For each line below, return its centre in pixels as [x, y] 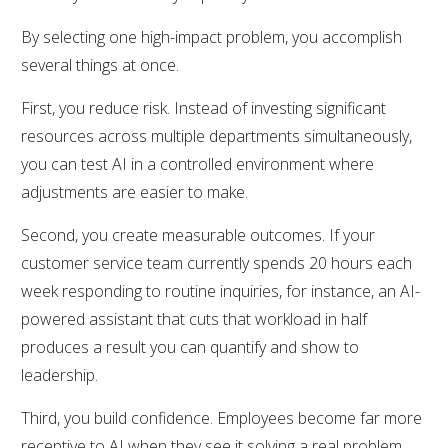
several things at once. [100, 64]
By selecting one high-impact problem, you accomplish [211, 36]
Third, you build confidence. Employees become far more [221, 417]
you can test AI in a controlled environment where [197, 163]
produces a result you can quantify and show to [190, 346]
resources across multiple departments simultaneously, [216, 135]
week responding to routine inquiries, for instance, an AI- [220, 290]
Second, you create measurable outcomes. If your [198, 234]
